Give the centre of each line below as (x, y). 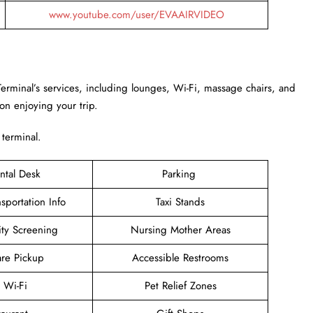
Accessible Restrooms (180, 257)
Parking (180, 174)
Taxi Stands (180, 202)
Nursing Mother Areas (180, 230)
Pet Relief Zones (180, 285)
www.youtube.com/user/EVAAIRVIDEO (137, 14)
